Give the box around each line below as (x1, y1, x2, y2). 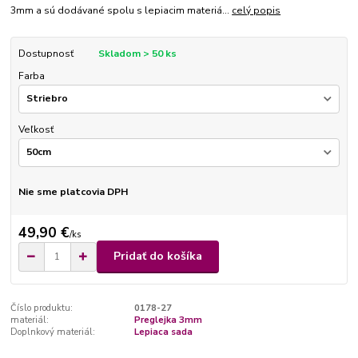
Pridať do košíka (113, 249, 202, 265)
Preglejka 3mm (133, 313, 202, 326)
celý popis (232, 4, 281, 17)
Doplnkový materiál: (10, 325, 96, 338)
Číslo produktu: (10, 301, 74, 314)
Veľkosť (18, 122, 54, 136)
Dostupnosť (18, 47, 74, 60)
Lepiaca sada (133, 325, 193, 338)
